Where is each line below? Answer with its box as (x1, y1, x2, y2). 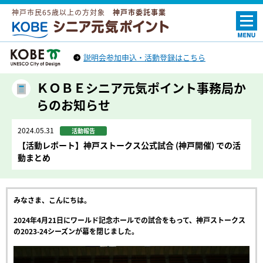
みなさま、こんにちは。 (14, 195, 91, 205)
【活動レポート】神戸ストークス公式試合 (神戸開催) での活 (18, 139, 241, 151)
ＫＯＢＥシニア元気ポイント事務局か (36, 79, 246, 97)
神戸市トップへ (9, 68, 58, 78)
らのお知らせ (36, 96, 110, 114)
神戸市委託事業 (113, 7, 166, 18)
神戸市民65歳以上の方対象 (12, 7, 113, 18)
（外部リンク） (9, 79, 58, 89)
